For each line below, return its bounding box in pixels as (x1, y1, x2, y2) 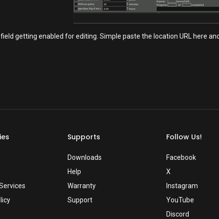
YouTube (166, 196, 194, 204)
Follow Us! (166, 132, 202, 142)
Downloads (67, 153, 102, 162)
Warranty (67, 182, 96, 190)
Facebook (166, 153, 196, 162)
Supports (67, 132, 101, 142)
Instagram (166, 182, 198, 190)
